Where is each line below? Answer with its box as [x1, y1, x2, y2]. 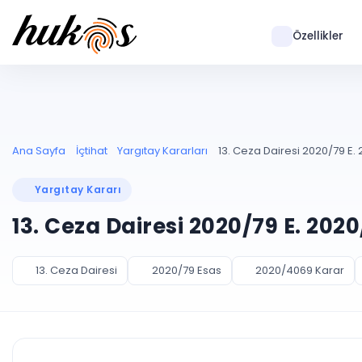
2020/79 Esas [151, 263, 221, 278]
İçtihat [75, 143, 107, 158]
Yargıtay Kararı [35, 183, 122, 196]
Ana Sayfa [12, 143, 65, 158]
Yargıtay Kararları [117, 143, 208, 158]
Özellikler [292, 28, 343, 44]
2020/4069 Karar [255, 263, 344, 278]
